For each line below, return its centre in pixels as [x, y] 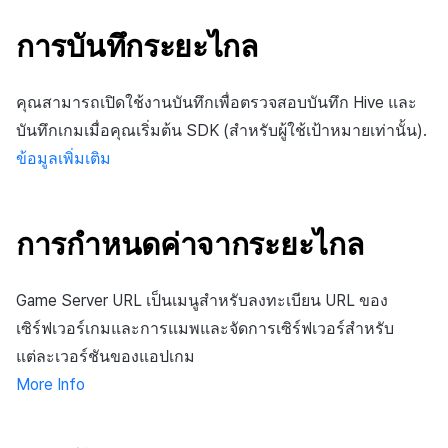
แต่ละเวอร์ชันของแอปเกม [105, 356]
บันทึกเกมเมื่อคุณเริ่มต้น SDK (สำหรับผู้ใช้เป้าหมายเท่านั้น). [221, 130]
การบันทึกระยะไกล [137, 45]
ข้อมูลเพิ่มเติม [63, 158]
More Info [50, 384]
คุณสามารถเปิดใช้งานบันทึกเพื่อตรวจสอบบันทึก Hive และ [216, 102]
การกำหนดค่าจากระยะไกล [190, 243]
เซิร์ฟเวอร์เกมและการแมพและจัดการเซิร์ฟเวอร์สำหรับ [205, 328]
